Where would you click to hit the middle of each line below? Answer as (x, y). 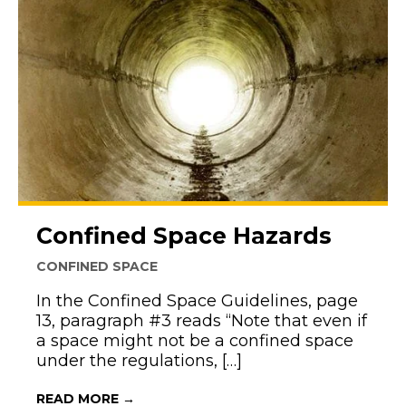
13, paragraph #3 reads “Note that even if (202, 320)
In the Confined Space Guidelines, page (197, 300)
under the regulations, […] (139, 360)
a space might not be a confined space (195, 340)
